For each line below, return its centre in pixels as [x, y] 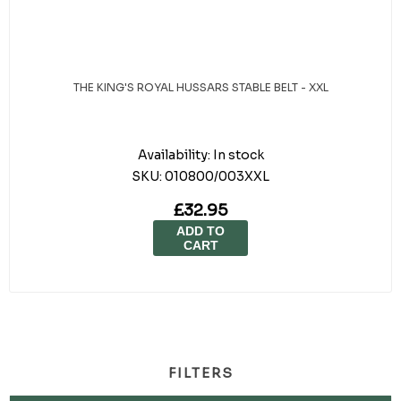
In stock [238, 155]
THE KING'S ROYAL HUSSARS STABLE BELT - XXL [200, 87]
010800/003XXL [217, 176]
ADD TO [200, 231]
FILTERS [200, 373]
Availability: [174, 155]
